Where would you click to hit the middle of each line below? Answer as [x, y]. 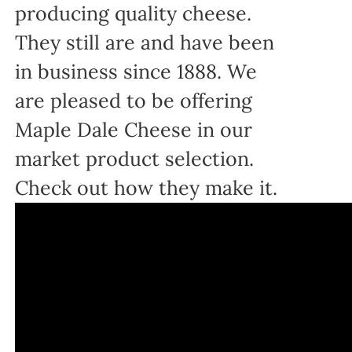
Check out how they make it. [147, 188]
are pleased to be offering [134, 101]
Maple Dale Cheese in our [134, 130]
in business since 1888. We [136, 72]
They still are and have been [145, 43]
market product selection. [135, 159]
